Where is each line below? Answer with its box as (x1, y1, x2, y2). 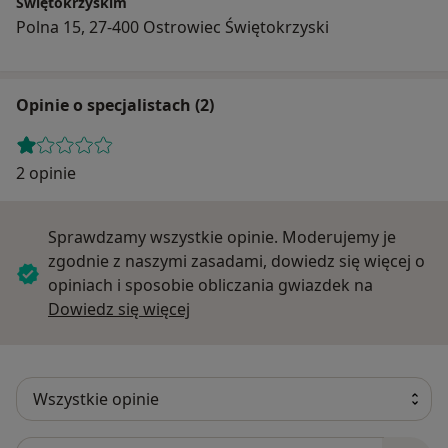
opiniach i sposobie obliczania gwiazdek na (48, 273, 373, 296)
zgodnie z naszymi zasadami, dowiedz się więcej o (48, 249, 425, 272)
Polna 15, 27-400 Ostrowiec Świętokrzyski (16, 15, 329, 38)
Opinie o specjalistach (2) (16, 93, 214, 116)
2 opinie (16, 161, 76, 184)
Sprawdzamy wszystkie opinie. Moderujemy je (48, 225, 396, 248)
